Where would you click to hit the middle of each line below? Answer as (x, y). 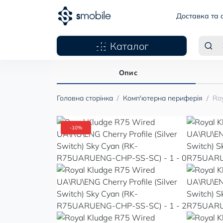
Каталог (129, 46)
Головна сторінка (85, 98)
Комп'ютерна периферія (163, 98)
